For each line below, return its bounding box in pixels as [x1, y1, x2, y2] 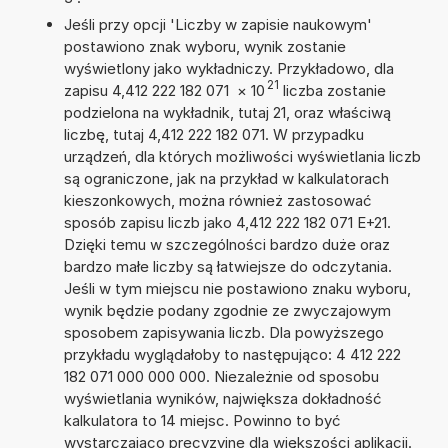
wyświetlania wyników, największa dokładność [63, 388, 382, 408]
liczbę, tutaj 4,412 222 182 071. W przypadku [63, 124, 364, 144]
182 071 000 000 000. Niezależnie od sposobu [63, 366, 379, 386]
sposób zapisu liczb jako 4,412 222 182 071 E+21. [63, 212, 391, 232]
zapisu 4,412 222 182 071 [63, 80, 233, 100]
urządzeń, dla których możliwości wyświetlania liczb [63, 146, 421, 166]
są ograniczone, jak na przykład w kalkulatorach [63, 168, 389, 188]
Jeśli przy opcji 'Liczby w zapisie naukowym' [63, 14, 372, 34]
